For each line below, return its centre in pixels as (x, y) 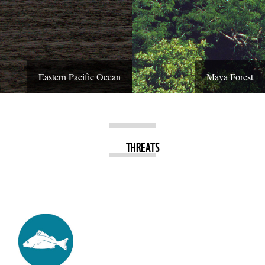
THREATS (143, 146)
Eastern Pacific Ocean (80, 76)
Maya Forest (230, 76)
